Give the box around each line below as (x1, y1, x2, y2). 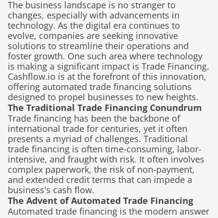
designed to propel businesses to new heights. (8, 91, 199, 103)
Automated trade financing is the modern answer (8, 205, 209, 217)
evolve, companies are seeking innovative (8, 30, 178, 41)
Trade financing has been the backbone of (8, 112, 180, 124)
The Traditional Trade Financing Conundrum (8, 102, 202, 113)
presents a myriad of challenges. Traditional (8, 133, 188, 145)
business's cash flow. (8, 184, 94, 196)
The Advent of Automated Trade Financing (8, 195, 193, 206)
